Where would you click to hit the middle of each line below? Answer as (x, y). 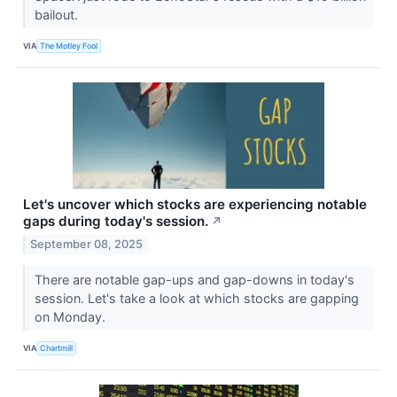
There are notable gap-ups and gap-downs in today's (194, 279)
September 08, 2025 (87, 244)
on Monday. (71, 316)
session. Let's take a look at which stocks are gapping (196, 298)
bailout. (58, 14)
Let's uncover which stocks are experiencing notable (195, 204)
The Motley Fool (69, 46)
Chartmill (57, 348)
